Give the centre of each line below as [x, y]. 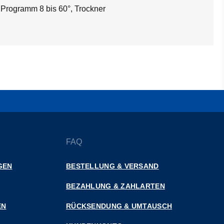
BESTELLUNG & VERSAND [112, 166]
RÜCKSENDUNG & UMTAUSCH [119, 206]
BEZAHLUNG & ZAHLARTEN [115, 186]
